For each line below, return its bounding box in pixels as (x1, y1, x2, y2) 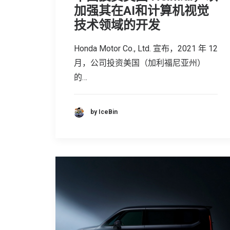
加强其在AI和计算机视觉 (74, 3, 209, 18)
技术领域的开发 (74, 17, 160, 32)
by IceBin (90, 108, 118, 116)
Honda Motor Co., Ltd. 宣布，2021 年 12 (74, 43, 218, 53)
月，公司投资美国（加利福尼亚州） (74, 57, 205, 68)
